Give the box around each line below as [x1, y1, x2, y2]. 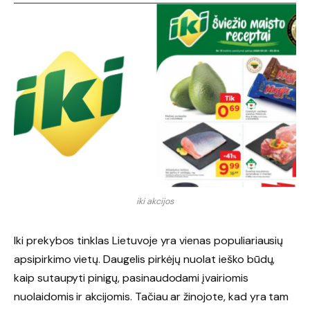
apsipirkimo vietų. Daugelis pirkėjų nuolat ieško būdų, [14, 251, 275, 266]
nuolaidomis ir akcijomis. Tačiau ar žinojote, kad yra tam [14, 289, 289, 304]
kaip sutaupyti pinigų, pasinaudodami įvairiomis [14, 270, 248, 285]
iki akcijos [136, 195, 174, 207]
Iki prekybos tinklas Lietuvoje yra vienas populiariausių [14, 232, 284, 248]
